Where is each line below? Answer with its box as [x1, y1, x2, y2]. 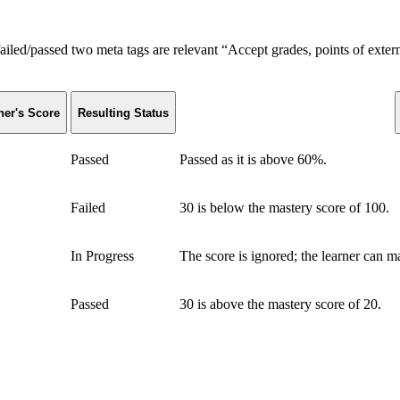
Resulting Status [78, 105, 169, 120]
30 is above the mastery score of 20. [179, 296, 381, 312]
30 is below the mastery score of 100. [179, 200, 389, 216]
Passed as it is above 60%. [179, 152, 327, 168]
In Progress [71, 248, 134, 264]
